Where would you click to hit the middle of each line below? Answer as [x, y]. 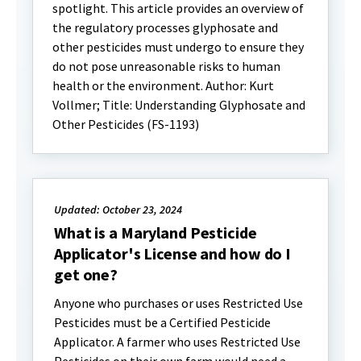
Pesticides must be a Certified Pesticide [162, 322]
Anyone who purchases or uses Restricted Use [178, 303]
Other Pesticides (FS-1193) [126, 124]
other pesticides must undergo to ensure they [178, 47]
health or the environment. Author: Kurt [163, 85]
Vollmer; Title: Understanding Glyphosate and [179, 105]
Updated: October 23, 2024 [118, 210]
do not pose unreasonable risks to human [166, 66]
